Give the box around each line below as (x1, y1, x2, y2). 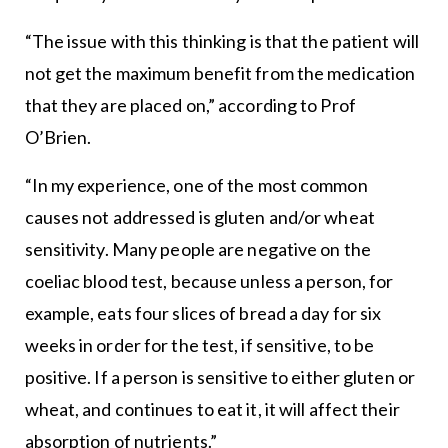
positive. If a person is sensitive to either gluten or (24, 366, 415, 389)
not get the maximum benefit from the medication (24, 62, 416, 85)
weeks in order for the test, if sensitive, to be (24, 334, 375, 357)
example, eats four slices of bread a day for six (24, 302, 382, 325)
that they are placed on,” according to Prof (24, 94, 356, 117)
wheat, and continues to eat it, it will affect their (24, 398, 400, 421)
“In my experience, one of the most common (24, 174, 368, 197)
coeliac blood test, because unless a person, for (24, 270, 394, 293)
